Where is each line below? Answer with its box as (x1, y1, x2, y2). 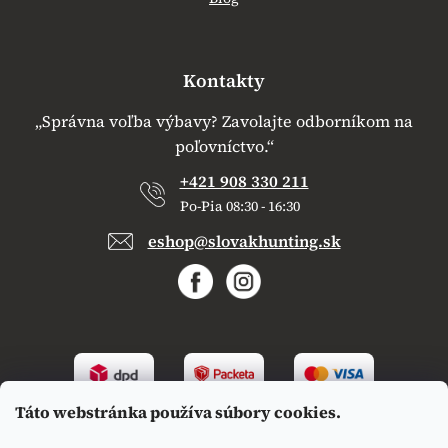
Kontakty (183, 68, 265, 94)
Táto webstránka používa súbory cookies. (15, 401, 341, 423)
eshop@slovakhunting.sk (147, 230, 341, 253)
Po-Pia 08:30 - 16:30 (179, 196, 300, 217)
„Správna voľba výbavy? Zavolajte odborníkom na (35, 110, 413, 133)
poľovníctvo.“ (174, 135, 274, 158)
